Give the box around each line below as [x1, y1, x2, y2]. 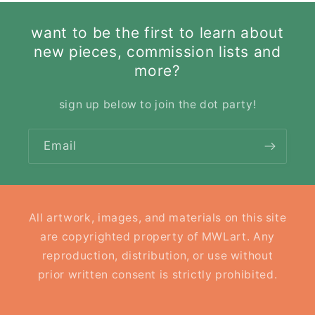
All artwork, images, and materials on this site [28, 210, 287, 224]
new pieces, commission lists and [34, 43, 281, 61]
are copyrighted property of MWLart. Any [40, 229, 275, 243]
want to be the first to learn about [31, 24, 284, 42]
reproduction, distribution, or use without [41, 248, 274, 262]
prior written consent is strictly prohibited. [37, 267, 278, 281]
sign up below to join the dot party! [58, 98, 257, 112]
